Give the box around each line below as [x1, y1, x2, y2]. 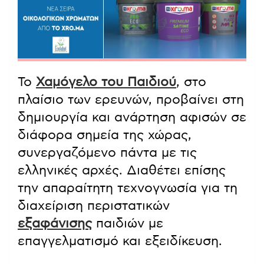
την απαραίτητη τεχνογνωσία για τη [18, 181, 237, 195]
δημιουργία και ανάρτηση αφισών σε [18, 111, 246, 124]
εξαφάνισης [18, 217, 92, 230]
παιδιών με [92, 217, 163, 230]
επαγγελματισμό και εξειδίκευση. [18, 235, 222, 248]
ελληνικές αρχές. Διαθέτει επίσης [18, 164, 226, 177]
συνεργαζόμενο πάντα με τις [18, 146, 197, 160]
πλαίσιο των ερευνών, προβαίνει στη [18, 93, 244, 107]
